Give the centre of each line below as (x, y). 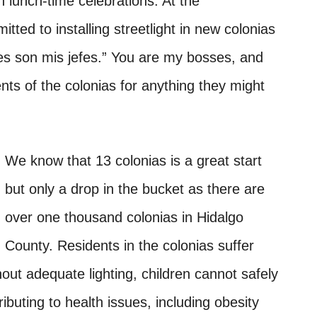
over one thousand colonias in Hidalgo (124, 218)
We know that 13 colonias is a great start (133, 161)
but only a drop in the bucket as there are (134, 189)
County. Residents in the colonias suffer (129, 246)
